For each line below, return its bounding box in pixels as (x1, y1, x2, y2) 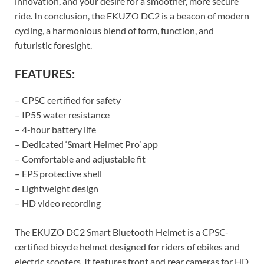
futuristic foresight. (15, 39, 92, 51)
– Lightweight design (15, 182, 98, 194)
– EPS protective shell (15, 167, 102, 179)
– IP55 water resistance (15, 108, 110, 120)
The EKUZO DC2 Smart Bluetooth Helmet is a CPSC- (15, 226, 229, 237)
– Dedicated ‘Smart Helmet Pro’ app (15, 138, 158, 150)
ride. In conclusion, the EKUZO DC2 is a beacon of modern (15, 9, 249, 21)
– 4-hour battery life (15, 123, 96, 135)
